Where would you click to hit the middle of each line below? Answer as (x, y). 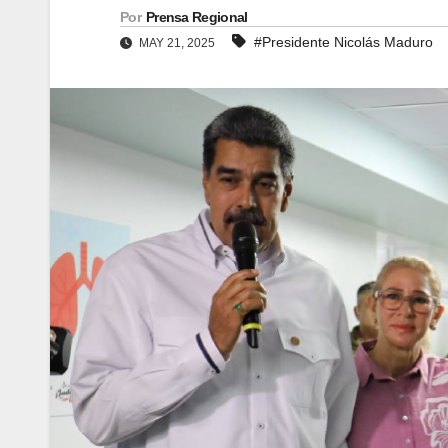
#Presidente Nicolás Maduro (343, 41)
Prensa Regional (196, 16)
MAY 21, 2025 (177, 42)
